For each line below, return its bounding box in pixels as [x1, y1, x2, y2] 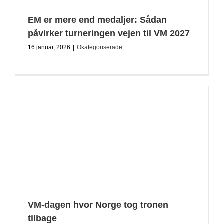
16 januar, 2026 [28, 44, 70, 51]
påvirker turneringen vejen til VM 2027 [28, 28, 190, 38]
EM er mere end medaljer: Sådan [28, 15, 167, 25]
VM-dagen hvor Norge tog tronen [28, 200, 168, 210]
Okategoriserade [77, 44, 122, 51]
